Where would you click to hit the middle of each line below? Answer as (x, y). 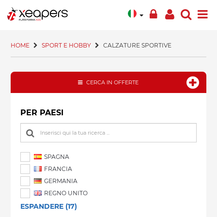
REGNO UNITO (65, 193)
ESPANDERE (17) (49, 206)
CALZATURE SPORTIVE (138, 45)
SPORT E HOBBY (67, 45)
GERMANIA (60, 181)
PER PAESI (42, 113)
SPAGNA (56, 157)
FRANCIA (58, 169)
